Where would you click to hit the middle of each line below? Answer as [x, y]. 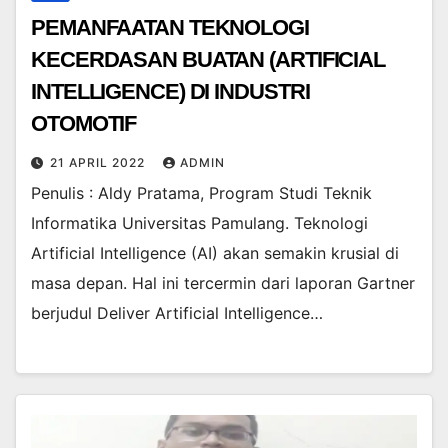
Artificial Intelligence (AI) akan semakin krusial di [215, 252]
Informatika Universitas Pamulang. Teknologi [199, 222]
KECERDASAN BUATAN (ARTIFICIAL [208, 59]
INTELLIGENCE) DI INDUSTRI [170, 91]
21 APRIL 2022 [99, 162]
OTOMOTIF [84, 123]
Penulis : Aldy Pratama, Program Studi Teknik [201, 192]
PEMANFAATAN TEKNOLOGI [170, 27]
